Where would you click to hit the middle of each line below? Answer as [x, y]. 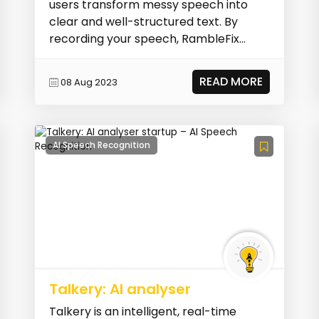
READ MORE [231, 82]
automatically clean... [109, 56]
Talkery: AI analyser [120, 289]
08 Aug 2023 [89, 82]
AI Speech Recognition [102, 145]
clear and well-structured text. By [144, 22]
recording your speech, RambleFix [145, 39]
